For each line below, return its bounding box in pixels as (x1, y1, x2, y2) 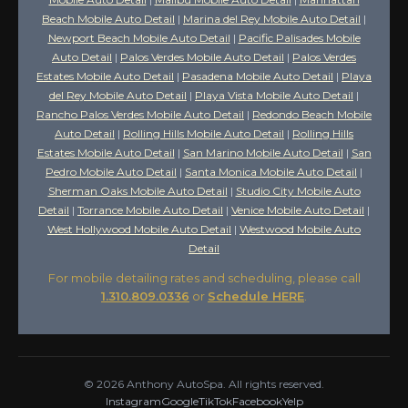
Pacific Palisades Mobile (238, 30, 361, 45)
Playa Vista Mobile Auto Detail (195, 87, 353, 102)
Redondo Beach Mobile (252, 107, 372, 121)
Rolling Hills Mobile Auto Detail (123, 126, 284, 140)
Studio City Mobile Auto (235, 183, 361, 198)
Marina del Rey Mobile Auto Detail (183, 11, 361, 25)
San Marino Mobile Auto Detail (182, 145, 343, 159)
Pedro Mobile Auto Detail (46, 164, 177, 178)
